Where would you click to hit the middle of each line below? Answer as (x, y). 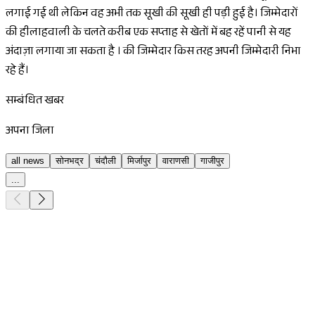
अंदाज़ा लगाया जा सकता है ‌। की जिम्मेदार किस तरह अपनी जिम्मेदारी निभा (153, 53)
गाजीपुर (212, 161)
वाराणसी (176, 161)
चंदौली (105, 161)
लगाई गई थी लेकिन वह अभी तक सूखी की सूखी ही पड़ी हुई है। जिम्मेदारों (152, 15)
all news (28, 161)
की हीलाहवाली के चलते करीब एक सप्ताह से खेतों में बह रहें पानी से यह (148, 34)
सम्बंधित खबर (35, 102)
